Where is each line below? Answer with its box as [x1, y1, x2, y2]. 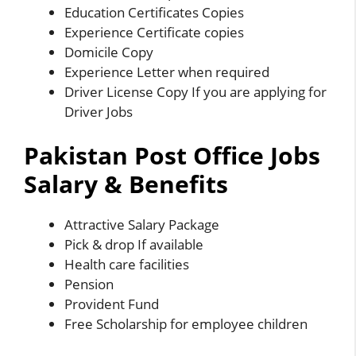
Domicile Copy [64, 42, 153, 61]
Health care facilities [64, 255, 189, 274]
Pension [64, 275, 114, 294]
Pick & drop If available [64, 235, 203, 254]
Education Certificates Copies [64, 2, 244, 21]
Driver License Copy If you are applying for [64, 82, 327, 101]
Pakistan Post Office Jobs [24, 139, 320, 172]
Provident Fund [64, 295, 159, 314]
